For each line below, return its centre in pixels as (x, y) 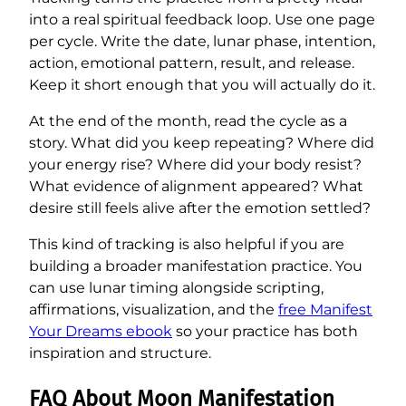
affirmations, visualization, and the (154, 309)
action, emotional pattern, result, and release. (192, 63)
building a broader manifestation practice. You (196, 266)
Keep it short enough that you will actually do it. (202, 84)
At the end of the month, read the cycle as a (188, 121)
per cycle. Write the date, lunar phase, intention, (202, 41)
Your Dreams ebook (101, 331)
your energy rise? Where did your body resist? (195, 164)
